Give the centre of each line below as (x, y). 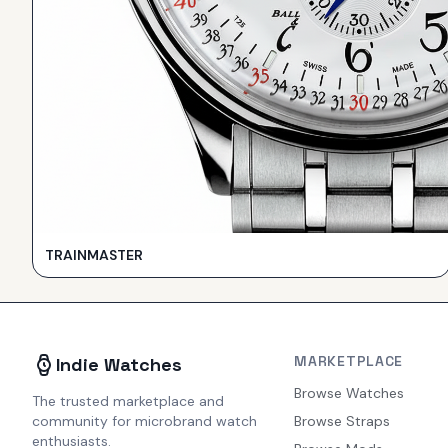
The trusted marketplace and (128, 401)
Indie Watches (119, 365)
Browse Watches (349, 393)
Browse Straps (342, 421)
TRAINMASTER (94, 255)
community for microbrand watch (144, 421)
